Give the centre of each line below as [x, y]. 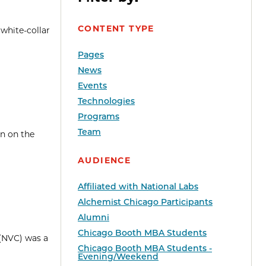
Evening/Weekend [118, 257]
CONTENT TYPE [116, 29]
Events [92, 86]
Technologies [106, 101]
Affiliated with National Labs [138, 187]
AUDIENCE [104, 161]
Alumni [94, 218]
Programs [99, 117]
